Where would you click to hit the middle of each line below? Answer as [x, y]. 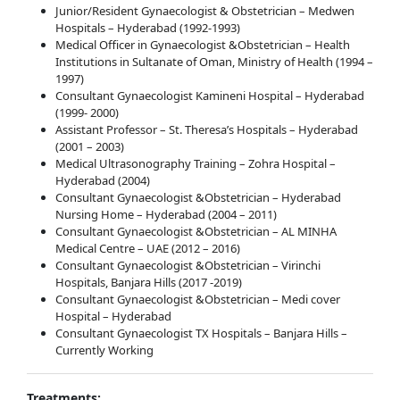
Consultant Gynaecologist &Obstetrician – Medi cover [198, 299]
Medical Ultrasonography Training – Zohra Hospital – [196, 163]
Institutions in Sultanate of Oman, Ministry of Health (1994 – [214, 61]
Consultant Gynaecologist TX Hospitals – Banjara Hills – [201, 333]
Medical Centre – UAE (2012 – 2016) [148, 248]
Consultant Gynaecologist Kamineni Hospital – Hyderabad [210, 95]
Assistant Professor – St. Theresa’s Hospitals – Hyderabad [207, 129]
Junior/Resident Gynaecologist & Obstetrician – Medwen [205, 10]
